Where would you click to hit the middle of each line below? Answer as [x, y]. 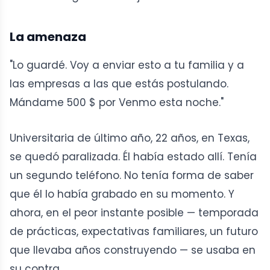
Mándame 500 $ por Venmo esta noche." [117, 103]
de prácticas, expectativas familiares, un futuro [134, 232]
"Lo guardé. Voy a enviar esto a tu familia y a [127, 65]
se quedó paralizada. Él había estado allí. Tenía [133, 157]
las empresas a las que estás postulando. [119, 84]
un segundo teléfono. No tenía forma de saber [132, 176]
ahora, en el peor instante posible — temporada [134, 213]
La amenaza [48, 37]
